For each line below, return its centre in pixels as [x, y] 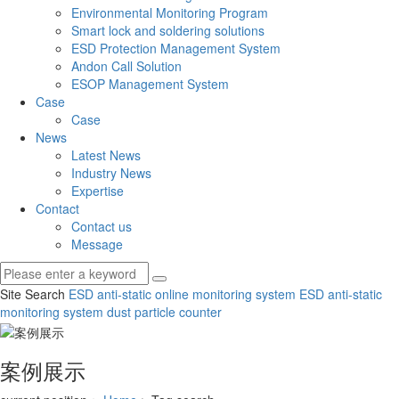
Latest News [106, 155]
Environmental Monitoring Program [170, 13]
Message [97, 244]
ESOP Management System [150, 84]
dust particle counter [163, 312]
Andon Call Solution [126, 66]
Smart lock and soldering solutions [168, 31]
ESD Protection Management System [176, 49]
